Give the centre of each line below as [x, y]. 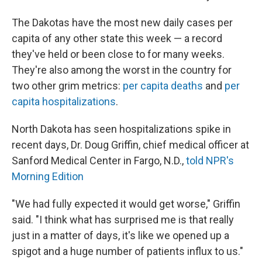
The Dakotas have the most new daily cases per [122, 23]
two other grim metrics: [67, 86]
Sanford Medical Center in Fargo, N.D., [99, 161]
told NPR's [210, 161]
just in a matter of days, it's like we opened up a [120, 235]
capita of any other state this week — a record [117, 38]
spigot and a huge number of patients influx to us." [127, 251]
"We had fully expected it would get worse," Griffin [126, 204]
